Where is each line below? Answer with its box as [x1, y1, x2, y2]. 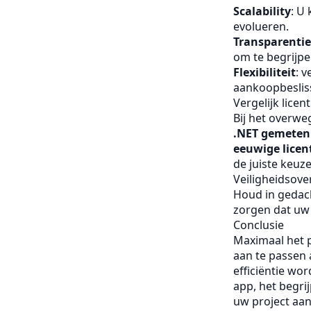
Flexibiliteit [233, 65, 296, 80]
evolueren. [233, 19, 289, 34]
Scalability [233, 3, 291, 19]
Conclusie [233, 217, 284, 233]
